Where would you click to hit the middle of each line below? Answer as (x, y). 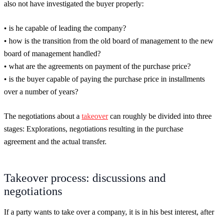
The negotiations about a (43, 116)
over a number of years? (41, 91)
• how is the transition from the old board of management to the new (109, 41)
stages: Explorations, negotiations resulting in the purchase (94, 129)
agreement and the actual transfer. (55, 141)
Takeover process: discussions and (85, 178)
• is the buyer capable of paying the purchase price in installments (104, 79)
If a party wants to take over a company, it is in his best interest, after (109, 212)
